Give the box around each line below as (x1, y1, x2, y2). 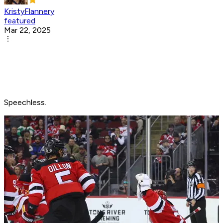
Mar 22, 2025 (4, 25, 51, 35)
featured (4, 16, 35, 26)
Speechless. (4, 98, 46, 108)
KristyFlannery (4, 6, 54, 16)
